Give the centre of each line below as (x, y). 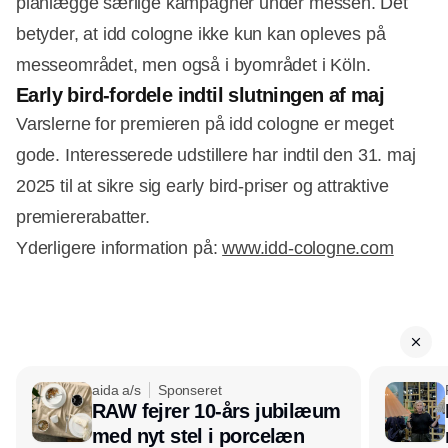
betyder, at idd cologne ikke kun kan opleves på (201, 34)
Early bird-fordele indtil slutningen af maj (200, 95)
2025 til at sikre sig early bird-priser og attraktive (202, 186)
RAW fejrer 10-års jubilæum (216, 411)
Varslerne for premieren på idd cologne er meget (205, 124)
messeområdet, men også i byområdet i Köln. (193, 65)
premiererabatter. (85, 217)
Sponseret (189, 390)
